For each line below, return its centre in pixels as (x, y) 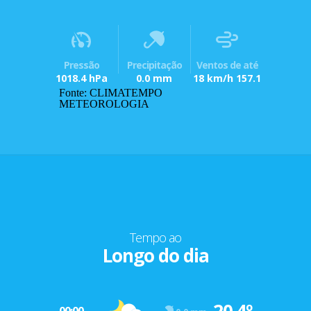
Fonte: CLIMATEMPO (111, 93)
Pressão (81, 65)
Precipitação (154, 65)
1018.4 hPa (81, 78)
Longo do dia (155, 256)
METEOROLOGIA (104, 104)
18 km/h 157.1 (227, 78)
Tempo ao (155, 238)
